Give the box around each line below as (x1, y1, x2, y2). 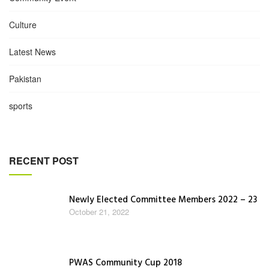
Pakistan (9, 72, 41, 85)
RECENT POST (9, 153, 79, 168)
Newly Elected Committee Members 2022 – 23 (69, 192, 257, 207)
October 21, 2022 (69, 205, 129, 217)
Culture (9, 18, 37, 31)
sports (9, 99, 32, 112)
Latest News (9, 45, 56, 58)
